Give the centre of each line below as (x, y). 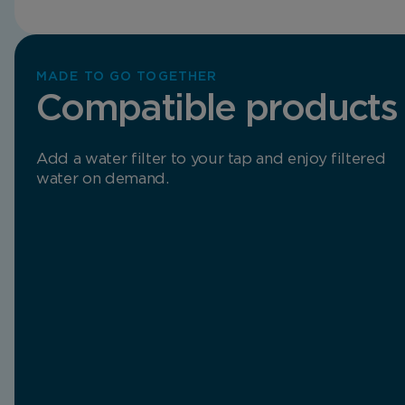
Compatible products (217, 109)
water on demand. (103, 179)
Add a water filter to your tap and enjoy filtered (211, 159)
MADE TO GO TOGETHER (127, 77)
